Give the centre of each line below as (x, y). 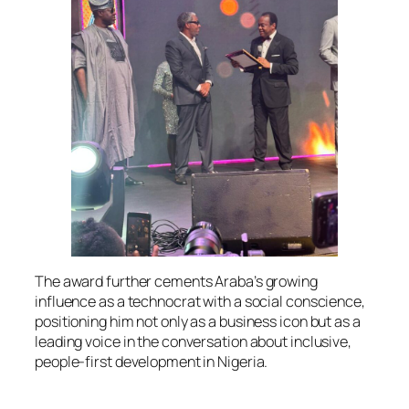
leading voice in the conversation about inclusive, (193, 341)
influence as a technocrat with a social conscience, (200, 301)
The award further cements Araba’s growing (176, 281)
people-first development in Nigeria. (152, 361)
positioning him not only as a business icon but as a (198, 321)
